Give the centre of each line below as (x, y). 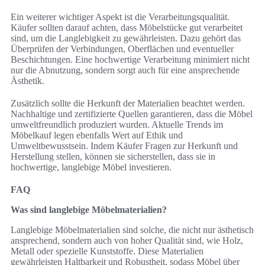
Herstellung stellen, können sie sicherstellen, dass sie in (113, 157)
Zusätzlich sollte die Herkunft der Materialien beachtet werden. (128, 104)
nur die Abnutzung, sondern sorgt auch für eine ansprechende (125, 70)
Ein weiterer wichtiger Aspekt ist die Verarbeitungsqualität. (120, 17)
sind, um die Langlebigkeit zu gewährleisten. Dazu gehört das (126, 38)
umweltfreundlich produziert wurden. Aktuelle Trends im (117, 125)
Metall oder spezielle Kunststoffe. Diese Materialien (107, 251)
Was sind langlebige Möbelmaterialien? (89, 210)
